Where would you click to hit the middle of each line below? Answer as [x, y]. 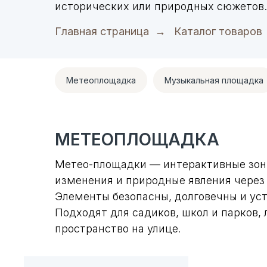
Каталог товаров [218, 31]
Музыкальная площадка [214, 80]
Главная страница [102, 31]
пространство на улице [117, 228]
